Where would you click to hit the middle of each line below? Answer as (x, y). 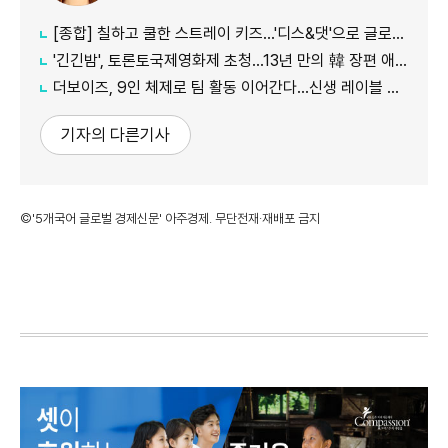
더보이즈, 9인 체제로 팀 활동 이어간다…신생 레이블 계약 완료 (220, 87)
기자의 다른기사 (115, 135)
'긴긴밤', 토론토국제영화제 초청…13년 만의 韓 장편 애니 (224, 60)
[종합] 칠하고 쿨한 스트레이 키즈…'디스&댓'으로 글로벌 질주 (222, 33)
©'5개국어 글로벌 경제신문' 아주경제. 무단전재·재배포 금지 (170, 218)
